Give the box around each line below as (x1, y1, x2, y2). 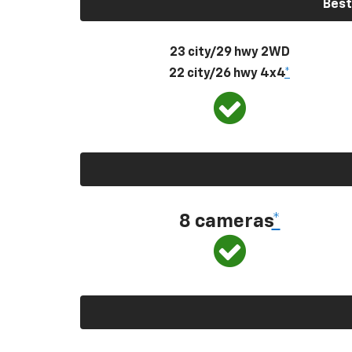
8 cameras (178, 211, 272, 231)
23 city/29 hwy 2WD (169, 46, 290, 59)
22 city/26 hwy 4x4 (169, 67, 284, 80)
